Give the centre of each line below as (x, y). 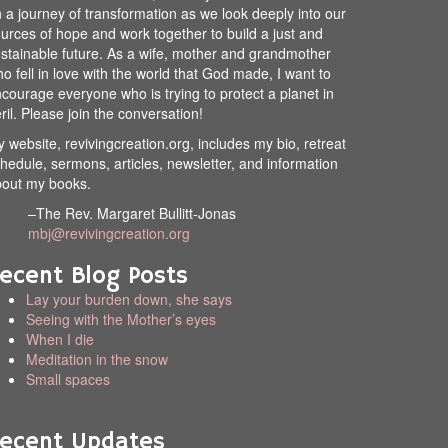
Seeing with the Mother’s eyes (121, 319)
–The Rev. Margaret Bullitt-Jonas (132, 213)
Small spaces (68, 379)
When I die (60, 339)
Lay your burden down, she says (129, 299)
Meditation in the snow (97, 359)
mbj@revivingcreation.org (109, 233)
